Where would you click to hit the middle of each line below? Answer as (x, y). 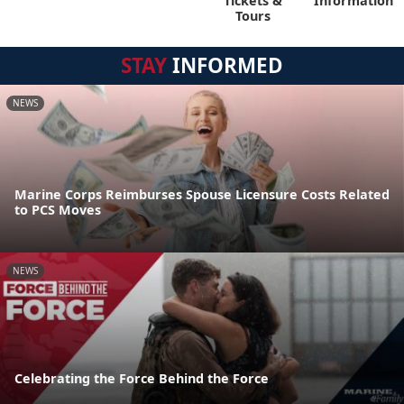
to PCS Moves (58, 210)
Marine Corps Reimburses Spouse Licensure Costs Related (202, 195)
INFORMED (225, 65)
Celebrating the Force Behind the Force (142, 378)
